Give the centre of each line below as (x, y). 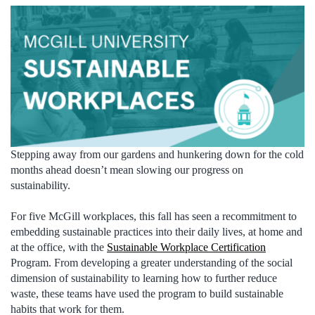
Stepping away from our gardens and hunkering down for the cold (157, 154)
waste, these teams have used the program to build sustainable (147, 294)
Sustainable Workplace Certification (186, 247)
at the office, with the (59, 247)
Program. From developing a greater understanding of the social (152, 263)
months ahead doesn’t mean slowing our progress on (127, 169)
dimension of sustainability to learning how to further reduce (144, 278)
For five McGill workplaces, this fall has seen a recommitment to (154, 217)
